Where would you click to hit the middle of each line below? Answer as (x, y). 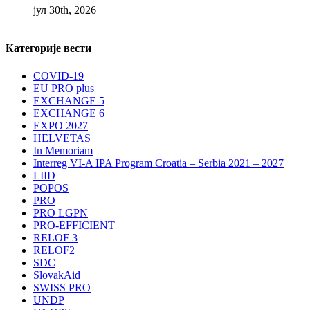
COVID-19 (58, 75)
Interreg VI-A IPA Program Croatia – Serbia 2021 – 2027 (158, 163)
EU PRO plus (64, 88)
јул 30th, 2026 (65, 10)
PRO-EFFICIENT (74, 225)
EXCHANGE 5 (69, 100)
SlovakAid (57, 275)
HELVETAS (62, 138)
